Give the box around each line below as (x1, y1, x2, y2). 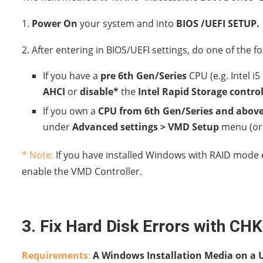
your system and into (77, 16, 176, 30)
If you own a (43, 104, 98, 117)
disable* (80, 85, 119, 98)
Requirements (22, 248, 88, 262)
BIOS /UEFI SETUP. (176, 16, 259, 30)
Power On (32, 16, 77, 30)
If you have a (43, 69, 100, 82)
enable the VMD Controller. (22, 164, 142, 178)
